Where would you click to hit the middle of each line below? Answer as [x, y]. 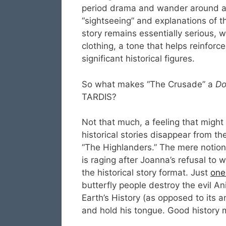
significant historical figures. [138, 59]
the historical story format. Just [146, 173]
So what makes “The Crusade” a [149, 84]
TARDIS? [99, 97]
